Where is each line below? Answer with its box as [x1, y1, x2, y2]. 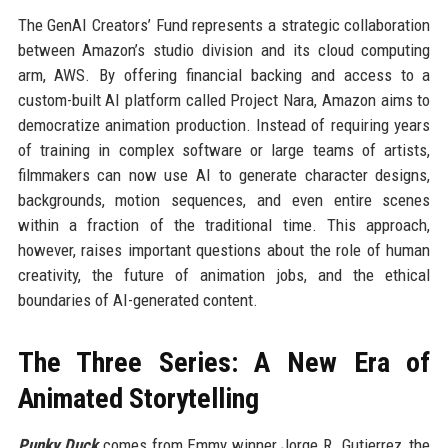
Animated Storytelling [17, 381, 259, 415]
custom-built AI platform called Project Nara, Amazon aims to [17, 89, 431, 110]
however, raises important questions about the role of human [17, 239, 431, 260]
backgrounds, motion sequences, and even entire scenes [17, 189, 431, 210]
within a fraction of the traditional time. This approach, [17, 214, 431, 235]
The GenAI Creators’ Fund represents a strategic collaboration [17, 14, 431, 35]
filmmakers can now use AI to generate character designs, [17, 164, 431, 185]
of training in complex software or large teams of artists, [17, 139, 431, 160]
